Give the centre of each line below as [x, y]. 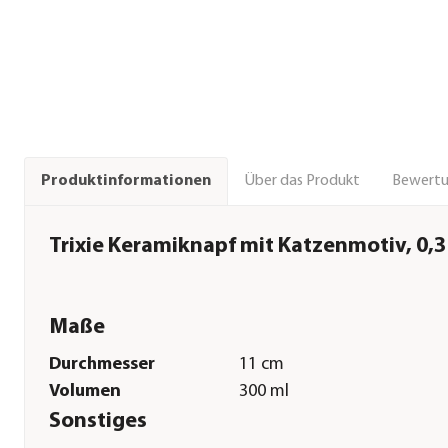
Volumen [85, 392]
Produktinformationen [126, 181]
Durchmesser [102, 365]
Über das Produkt [302, 180]
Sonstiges [98, 422]
